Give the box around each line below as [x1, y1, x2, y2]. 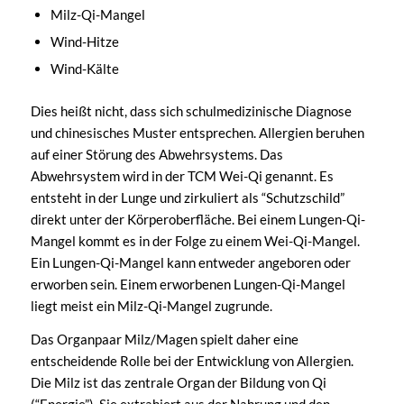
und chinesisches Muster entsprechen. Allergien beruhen [30, 124, 364, 142]
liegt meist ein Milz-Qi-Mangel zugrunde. [30, 298, 272, 315]
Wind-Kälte [50, 60, 119, 78]
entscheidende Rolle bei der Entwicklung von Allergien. [30, 353, 353, 370]
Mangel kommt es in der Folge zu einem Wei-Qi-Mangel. [30, 233, 360, 250]
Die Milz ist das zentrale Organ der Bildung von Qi [30, 374, 326, 391]
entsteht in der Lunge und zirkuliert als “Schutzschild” [30, 189, 344, 207]
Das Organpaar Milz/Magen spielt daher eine [30, 331, 298, 348]
